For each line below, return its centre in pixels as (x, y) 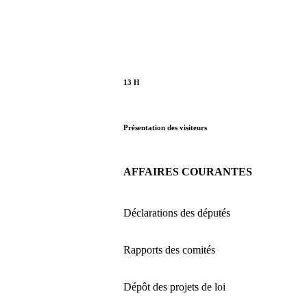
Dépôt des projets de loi (174, 286)
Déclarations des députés (177, 212)
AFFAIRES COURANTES (188, 171)
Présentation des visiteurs (165, 127)
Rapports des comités (169, 249)
